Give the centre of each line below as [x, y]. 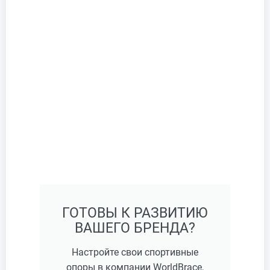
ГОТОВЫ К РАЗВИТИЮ [135, 213]
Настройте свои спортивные [135, 252]
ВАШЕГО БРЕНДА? [135, 228]
